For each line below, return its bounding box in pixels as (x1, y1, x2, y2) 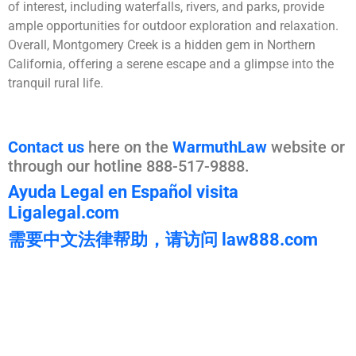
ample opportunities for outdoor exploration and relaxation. (8, 18, 339, 34)
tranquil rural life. (8, 75, 103, 91)
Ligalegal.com (8, 203, 119, 223)
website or (267, 137, 345, 157)
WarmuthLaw (172, 137, 267, 157)
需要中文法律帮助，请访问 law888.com (8, 230, 318, 250)
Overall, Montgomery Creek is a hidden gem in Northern (8, 37, 315, 53)
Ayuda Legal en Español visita (8, 182, 238, 203)
